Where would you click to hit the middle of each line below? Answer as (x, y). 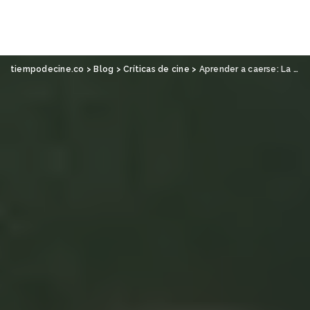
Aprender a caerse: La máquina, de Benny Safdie (246, 69)
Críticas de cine (156, 69)
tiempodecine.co (47, 69)
